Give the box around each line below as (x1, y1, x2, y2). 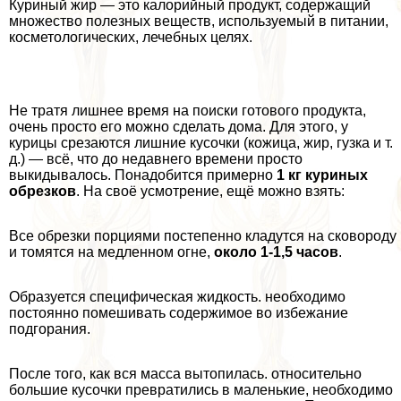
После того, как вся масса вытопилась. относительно (9, 366, 362, 382)
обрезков (9, 183, 76, 200)
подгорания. (9, 321, 90, 337)
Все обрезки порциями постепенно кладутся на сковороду (9, 228, 397, 244)
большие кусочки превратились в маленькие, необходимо (9, 382, 393, 398)
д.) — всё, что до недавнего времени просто (9, 151, 303, 167)
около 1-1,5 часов (214, 244, 338, 260)
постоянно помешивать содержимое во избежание (9, 305, 348, 321)
